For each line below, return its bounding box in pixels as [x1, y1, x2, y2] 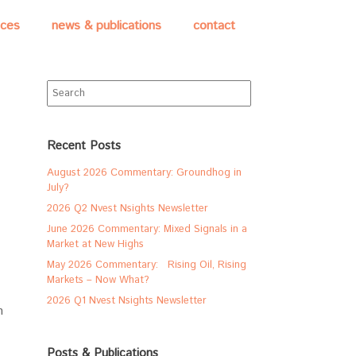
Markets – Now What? [47, 273, 150, 288]
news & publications [52, 17, 161, 35]
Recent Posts [47, 137, 122, 154]
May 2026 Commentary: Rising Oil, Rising [47, 257, 247, 273]
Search [46, 79, 79, 95]
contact [193, 17, 235, 35]
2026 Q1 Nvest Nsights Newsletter [47, 293, 207, 308]
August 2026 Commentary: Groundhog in [47, 165, 242, 180]
